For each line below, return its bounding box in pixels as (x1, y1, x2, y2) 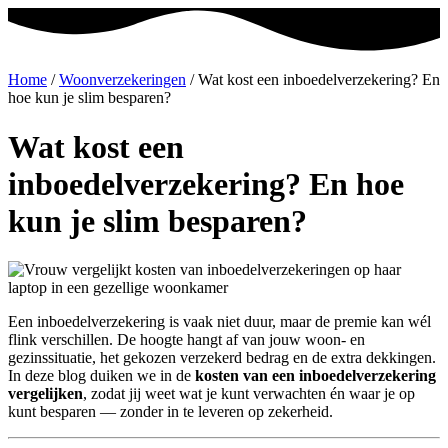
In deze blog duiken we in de (8, 367, 195, 385)
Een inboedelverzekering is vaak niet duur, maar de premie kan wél (8, 313, 431, 331)
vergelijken (8, 385, 83, 403)
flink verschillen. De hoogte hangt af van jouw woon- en (8, 331, 365, 349)
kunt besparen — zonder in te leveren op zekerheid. (8, 403, 333, 421)
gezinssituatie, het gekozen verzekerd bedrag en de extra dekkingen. (8, 349, 436, 367)
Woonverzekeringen (59, 71, 186, 89)
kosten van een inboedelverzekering (195, 367, 436, 385)
